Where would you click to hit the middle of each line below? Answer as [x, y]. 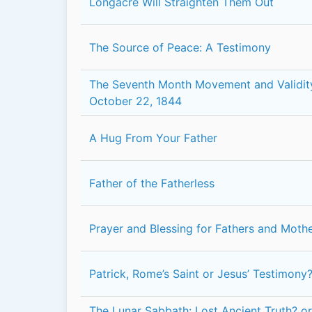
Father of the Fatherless [152, 183]
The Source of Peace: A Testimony [180, 47]
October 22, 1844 [135, 101]
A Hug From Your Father [153, 138]
